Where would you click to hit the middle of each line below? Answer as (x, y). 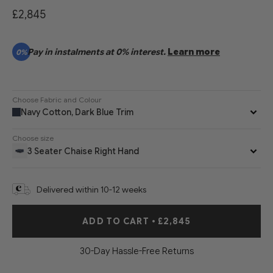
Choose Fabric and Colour (57, 100)
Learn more (194, 52)
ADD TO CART (117, 222)
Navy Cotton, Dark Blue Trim (77, 112)
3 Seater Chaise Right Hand (83, 151)
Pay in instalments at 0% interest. (97, 52)
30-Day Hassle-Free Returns (136, 251)
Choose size (33, 138)
